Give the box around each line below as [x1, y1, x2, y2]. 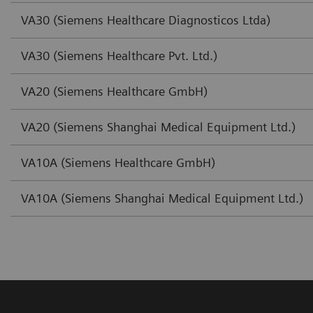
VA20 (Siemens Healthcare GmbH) [21, 83, 208, 99]
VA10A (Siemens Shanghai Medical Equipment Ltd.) [21, 190, 303, 205]
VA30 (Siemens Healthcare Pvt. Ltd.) [21, 48, 217, 63]
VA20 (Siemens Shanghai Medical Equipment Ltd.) [21, 119, 296, 134]
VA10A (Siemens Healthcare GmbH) [21, 154, 215, 170]
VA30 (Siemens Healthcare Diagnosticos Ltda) [21, 12, 270, 27]
